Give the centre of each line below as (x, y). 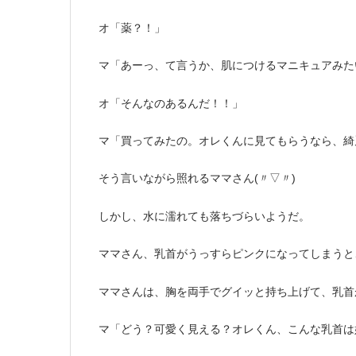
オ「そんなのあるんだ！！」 (171, 103)
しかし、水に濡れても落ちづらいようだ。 (204, 216)
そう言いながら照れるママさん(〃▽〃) (197, 178)
